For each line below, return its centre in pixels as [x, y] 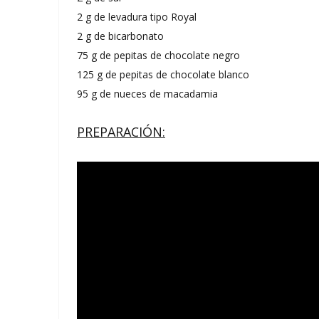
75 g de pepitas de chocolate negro [158, 55]
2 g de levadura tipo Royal [137, 16]
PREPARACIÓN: [121, 131]
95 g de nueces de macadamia [147, 93]
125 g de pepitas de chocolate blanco [163, 74]
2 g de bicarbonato [120, 36]
